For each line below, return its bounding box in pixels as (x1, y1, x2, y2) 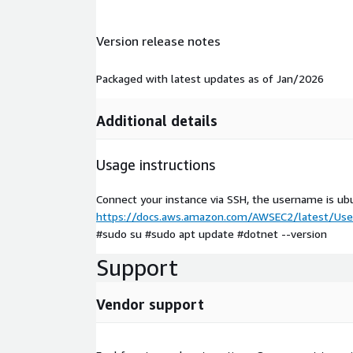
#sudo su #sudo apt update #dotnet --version (96, 226, 327, 240)
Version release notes (96, 33, 221, 50)
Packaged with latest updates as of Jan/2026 (96, 71, 324, 85)
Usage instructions (96, 155, 215, 173)
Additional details (96, 111, 217, 129)
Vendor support (96, 295, 204, 313)
